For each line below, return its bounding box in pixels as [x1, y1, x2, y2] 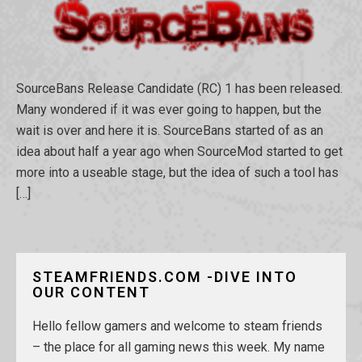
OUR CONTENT [32, 283, 150, 301]
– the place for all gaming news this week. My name [32, 339, 325, 355]
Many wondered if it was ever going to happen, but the [16, 101, 322, 117]
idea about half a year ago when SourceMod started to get [16, 143, 343, 159]
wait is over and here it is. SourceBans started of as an [16, 122, 323, 138]
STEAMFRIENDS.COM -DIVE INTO [32, 267, 297, 285]
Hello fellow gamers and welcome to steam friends [32, 318, 322, 334]
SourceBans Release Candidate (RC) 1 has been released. [16, 80, 343, 96]
